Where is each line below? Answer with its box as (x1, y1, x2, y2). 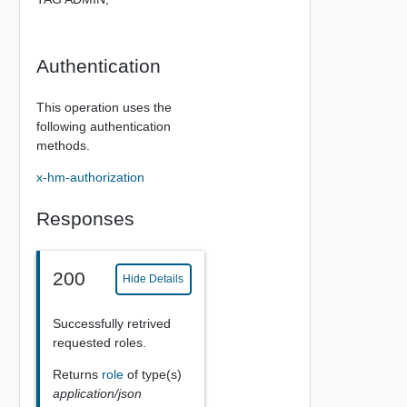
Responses (35, 207, 134, 229)
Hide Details (123, 273, 184, 285)
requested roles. (52, 334, 146, 350)
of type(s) (126, 366, 182, 382)
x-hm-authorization (35, 169, 144, 184)
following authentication (35, 118, 171, 134)
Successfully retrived (52, 315, 171, 331)
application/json (52, 385, 142, 401)
